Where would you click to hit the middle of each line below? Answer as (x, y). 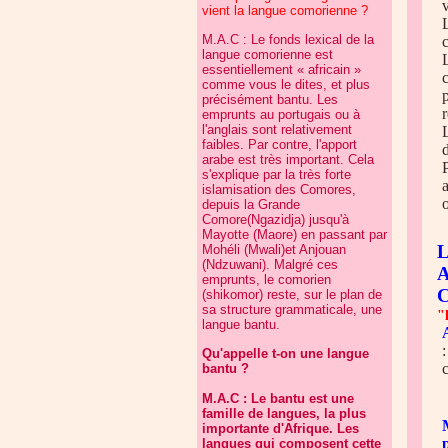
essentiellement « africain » (281, 69)
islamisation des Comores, (279, 189)
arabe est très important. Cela (288, 159)
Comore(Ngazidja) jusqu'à (275, 219)
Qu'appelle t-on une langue (285, 353)
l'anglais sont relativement (277, 129)
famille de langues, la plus (284, 413)
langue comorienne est (267, 54)
